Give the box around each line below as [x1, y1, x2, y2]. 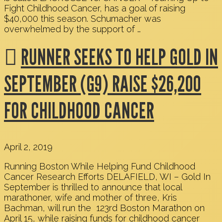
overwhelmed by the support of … [4, 23, 141, 34]
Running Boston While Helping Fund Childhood [4, 161, 195, 172]
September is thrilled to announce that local [4, 182, 182, 193]
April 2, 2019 [4, 142, 53, 153]
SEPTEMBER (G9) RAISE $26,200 [4, 69, 201, 97]
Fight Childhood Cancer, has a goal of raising [4, 2, 185, 13]
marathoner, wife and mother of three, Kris [4, 192, 177, 203]
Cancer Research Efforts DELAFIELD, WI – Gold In [4, 171, 211, 182]
